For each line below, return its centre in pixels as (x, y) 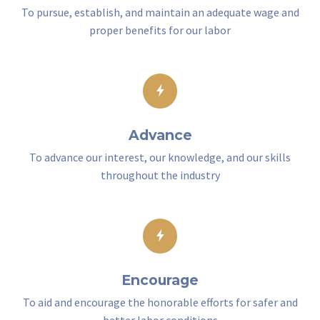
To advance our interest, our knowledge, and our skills (160, 157)
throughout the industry (160, 175)
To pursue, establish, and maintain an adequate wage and (160, 12)
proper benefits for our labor (160, 30)
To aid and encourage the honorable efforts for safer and (160, 302)
